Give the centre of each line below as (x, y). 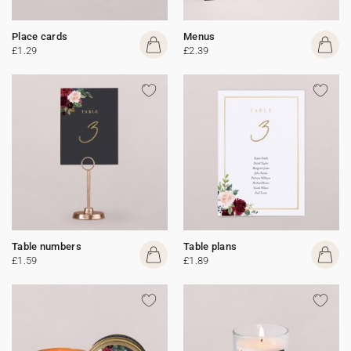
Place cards (40, 36)
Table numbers (47, 246)
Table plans (210, 246)
